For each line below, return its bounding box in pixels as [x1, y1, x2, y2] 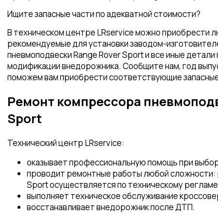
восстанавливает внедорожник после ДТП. [27, 201, 195, 213]
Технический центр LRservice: [7, 137, 124, 149]
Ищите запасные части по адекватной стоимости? [7, 8, 200, 19]
